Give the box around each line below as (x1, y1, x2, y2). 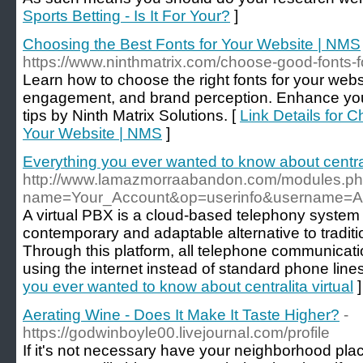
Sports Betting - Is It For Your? (23, 7, 230, 24)
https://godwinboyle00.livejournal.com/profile (23, 324, 330, 341)
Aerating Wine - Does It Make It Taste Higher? (23, 306, 340, 323)
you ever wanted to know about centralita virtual (23, 278, 353, 295)
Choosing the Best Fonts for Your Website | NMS (23, 36, 361, 53)
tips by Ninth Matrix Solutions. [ (23, 107, 240, 124)
